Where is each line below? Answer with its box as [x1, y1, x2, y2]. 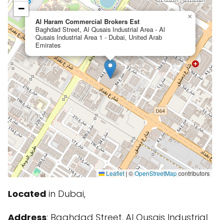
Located [8, 188, 46, 200]
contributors [177, 169, 210, 177]
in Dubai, [46, 188, 85, 200]
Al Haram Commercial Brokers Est [35, 17, 139, 26]
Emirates [35, 40, 60, 50]
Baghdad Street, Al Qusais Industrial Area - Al [35, 25, 165, 34]
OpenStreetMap [135, 169, 177, 177]
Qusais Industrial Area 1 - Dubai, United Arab [35, 32, 162, 42]
